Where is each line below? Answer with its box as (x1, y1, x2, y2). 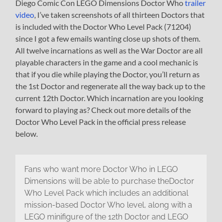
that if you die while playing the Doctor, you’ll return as (15, 69, 200, 79)
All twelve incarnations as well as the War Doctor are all (15, 46, 203, 55)
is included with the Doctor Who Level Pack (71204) (15, 22, 192, 32)
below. (15, 129, 38, 139)
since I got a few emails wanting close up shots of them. (15, 34, 201, 44)
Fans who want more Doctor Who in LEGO (24, 164, 178, 174)
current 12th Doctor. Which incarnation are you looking (15, 93, 204, 103)
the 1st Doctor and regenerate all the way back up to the (15, 81, 206, 91)
